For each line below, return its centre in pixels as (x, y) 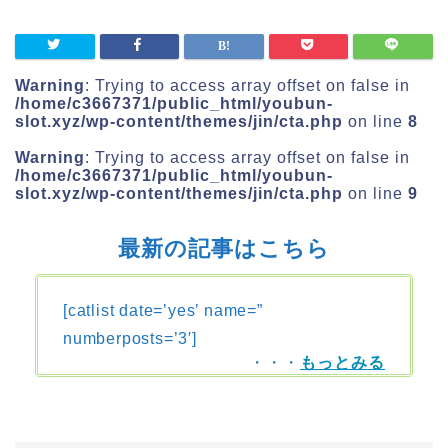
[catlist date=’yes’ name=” (163, 311)
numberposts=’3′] (130, 339)
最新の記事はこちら (224, 249)
